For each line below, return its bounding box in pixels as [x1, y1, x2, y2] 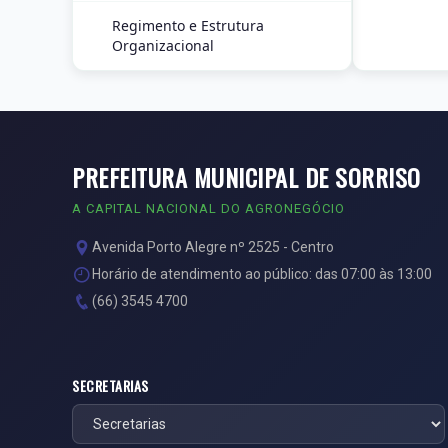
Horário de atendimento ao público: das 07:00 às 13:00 [92, 266, 432, 282]
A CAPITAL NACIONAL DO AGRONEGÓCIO [72, 201, 345, 216]
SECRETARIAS [72, 375, 149, 396]
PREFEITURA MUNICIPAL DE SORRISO [72, 159, 421, 195]
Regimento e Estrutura [111, 16, 264, 35]
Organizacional [111, 36, 214, 55]
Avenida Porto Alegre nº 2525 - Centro [92, 239, 334, 255]
